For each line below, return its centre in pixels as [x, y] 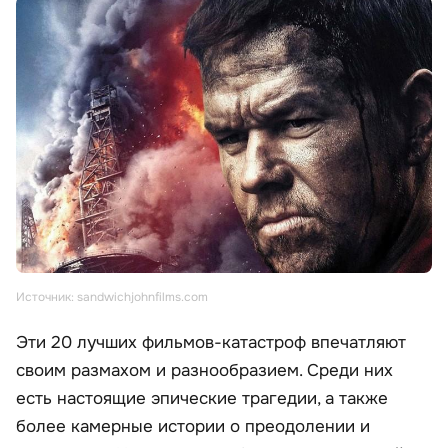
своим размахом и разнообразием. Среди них [204, 371]
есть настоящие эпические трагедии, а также [202, 399]
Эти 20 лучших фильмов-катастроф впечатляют [211, 343]
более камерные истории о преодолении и [193, 427]
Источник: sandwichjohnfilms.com [112, 297]
